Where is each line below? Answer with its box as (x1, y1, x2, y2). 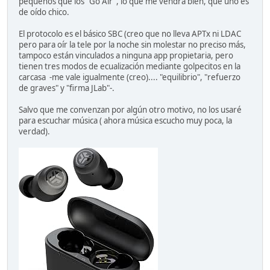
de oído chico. (19, 7, 69, 18)
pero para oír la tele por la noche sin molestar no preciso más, (19, 39, 246, 51)
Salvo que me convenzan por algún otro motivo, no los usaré (19, 104, 242, 116)
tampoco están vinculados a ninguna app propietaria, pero (19, 50, 233, 61)
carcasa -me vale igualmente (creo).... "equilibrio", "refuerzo (19, 72, 240, 83)
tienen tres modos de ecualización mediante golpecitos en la (19, 61, 240, 72)
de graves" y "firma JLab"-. (19, 83, 115, 94)
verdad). (19, 126, 50, 137)
